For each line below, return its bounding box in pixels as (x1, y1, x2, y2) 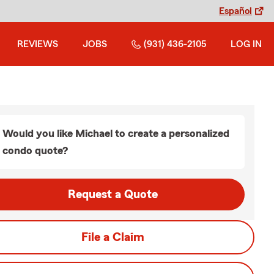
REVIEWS (17, 39, 58, 49)
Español (219, 6, 252, 16)
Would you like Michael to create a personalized (2, 128, 229, 139)
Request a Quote (67, 188, 158, 201)
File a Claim (81, 231, 144, 243)
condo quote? (2, 145, 68, 156)
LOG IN (231, 39, 262, 49)
